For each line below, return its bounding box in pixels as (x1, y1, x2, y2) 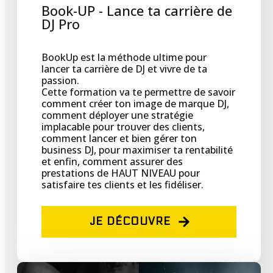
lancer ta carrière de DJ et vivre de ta (41, 62, 207, 76)
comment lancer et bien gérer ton (41, 132, 197, 146)
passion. (41, 74, 79, 88)
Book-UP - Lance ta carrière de (41, 1, 232, 20)
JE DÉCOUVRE (89, 215, 171, 229)
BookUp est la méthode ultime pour (41, 51, 207, 65)
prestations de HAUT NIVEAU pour (41, 166, 200, 180)
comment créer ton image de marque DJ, (41, 97, 229, 111)
